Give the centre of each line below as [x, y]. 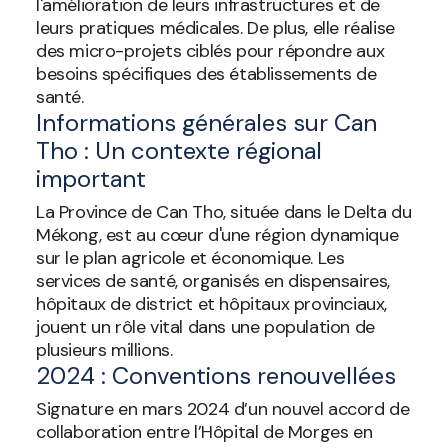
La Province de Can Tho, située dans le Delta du [224, 212]
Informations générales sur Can [206, 122]
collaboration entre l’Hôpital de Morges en [204, 432]
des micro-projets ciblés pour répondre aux [210, 51]
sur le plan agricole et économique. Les [190, 258]
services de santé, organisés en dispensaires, [213, 281]
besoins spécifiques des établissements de [206, 74]
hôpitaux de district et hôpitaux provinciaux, [212, 304]
